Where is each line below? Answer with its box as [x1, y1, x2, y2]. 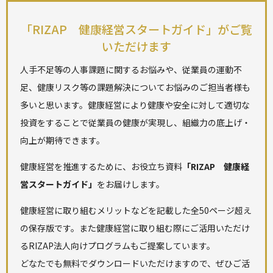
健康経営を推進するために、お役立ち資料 [20, 160, 182, 172]
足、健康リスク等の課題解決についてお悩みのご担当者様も [20, 80, 250, 93]
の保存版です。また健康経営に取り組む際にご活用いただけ [20, 221, 250, 234]
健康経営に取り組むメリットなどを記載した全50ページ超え [20, 204, 252, 216]
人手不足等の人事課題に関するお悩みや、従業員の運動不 [20, 63, 242, 76]
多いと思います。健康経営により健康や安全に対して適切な [20, 98, 250, 111]
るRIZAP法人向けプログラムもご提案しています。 [20, 239, 215, 252]
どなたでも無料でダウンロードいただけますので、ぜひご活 [20, 257, 250, 269]
